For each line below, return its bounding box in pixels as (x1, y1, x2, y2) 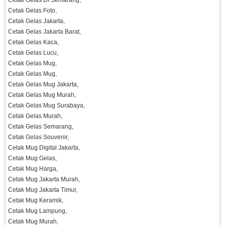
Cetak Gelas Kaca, (8, 39, 59, 46)
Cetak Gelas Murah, (8, 113, 62, 120)
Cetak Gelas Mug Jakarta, (8, 81, 78, 88)
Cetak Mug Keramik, (8, 197, 63, 204)
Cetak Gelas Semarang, (8, 123, 73, 131)
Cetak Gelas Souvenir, (8, 134, 69, 141)
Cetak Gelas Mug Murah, (8, 91, 76, 99)
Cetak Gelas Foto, (8, 7, 57, 15)
